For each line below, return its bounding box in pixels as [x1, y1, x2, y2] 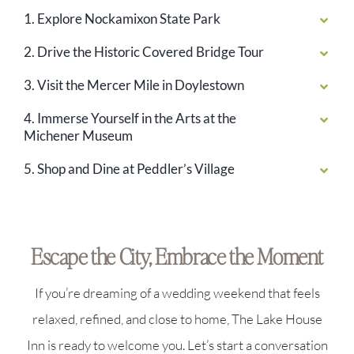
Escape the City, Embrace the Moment [31, 242, 323, 271]
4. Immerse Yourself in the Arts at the [23, 110, 236, 127]
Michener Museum [23, 127, 133, 145]
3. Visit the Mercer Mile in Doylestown [23, 77, 244, 94]
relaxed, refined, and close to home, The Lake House [32, 311, 322, 328]
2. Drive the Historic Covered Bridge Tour [23, 43, 264, 61]
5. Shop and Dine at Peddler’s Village [23, 160, 235, 178]
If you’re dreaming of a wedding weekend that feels [34, 284, 320, 302]
